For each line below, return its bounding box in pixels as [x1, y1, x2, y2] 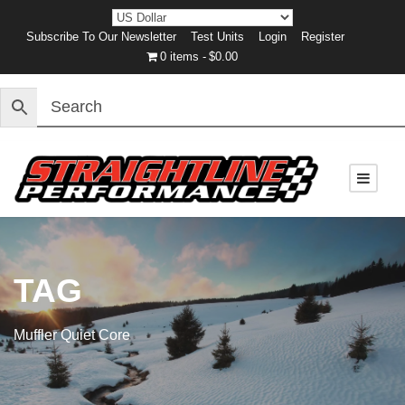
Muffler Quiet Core [14, 326, 130, 343]
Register [300, 30, 344, 43]
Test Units [190, 30, 244, 43]
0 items [160, 50, 200, 63]
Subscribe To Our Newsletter [25, 30, 176, 43]
